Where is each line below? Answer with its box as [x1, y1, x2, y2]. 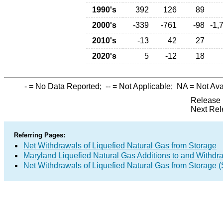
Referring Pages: [14, 131, 65, 139]
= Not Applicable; [111, 82, 177, 91]
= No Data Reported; [27, 82, 106, 91]
